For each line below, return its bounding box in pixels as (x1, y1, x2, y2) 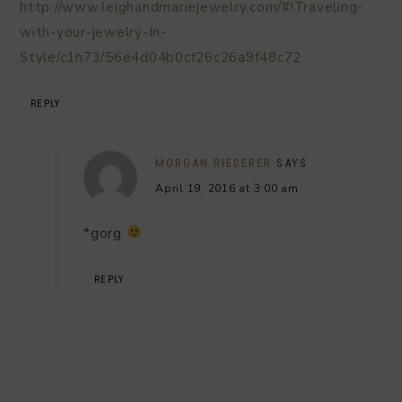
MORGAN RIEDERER (155, 155, 272, 170)
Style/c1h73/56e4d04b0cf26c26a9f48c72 (20, 48, 301, 66)
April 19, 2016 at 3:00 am (155, 180, 299, 196)
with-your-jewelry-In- (20, 22, 167, 41)
